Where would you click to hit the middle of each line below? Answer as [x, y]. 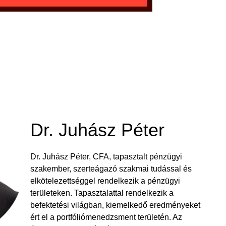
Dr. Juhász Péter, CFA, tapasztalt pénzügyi [106, 156]
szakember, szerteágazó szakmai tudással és [111, 168]
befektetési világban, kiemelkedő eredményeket [115, 205]
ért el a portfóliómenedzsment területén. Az [106, 217]
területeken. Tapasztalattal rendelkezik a [102, 193]
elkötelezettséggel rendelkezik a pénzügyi [105, 181]
